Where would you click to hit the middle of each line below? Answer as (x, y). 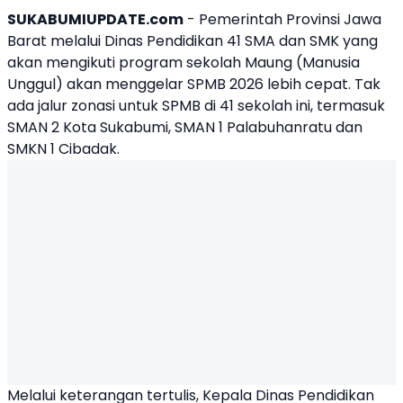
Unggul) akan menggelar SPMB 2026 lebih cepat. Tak (194, 84)
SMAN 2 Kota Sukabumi (88, 127)
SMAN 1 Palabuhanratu (253, 127)
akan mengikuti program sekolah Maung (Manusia (184, 63)
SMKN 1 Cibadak (62, 149)
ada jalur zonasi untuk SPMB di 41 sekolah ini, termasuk (196, 106)
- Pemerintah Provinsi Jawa (282, 19)
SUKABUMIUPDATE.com (95, 19)
